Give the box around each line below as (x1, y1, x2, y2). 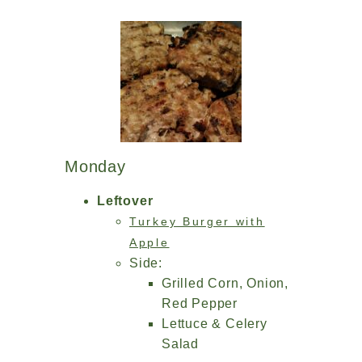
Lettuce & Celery (162, 317, 267, 330)
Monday (65, 158, 126, 175)
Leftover (97, 194, 154, 208)
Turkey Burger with (129, 215, 265, 228)
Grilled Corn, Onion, (162, 276, 289, 290)
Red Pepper (162, 297, 238, 310)
